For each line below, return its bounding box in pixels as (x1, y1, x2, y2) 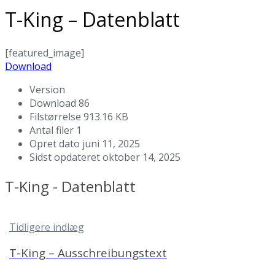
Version (29, 82, 65, 96)
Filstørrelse (29, 109, 83, 123)
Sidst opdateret (29, 150, 103, 164)
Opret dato (29, 136, 82, 150)
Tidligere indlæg (9, 220, 84, 234)
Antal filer (29, 123, 76, 137)
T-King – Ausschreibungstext (9, 245, 167, 261)
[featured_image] (5, 45, 84, 60)
